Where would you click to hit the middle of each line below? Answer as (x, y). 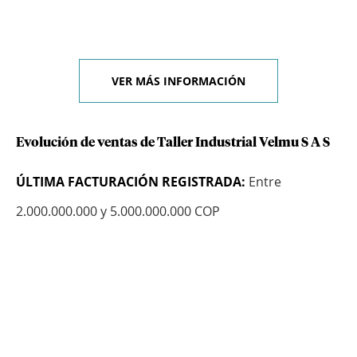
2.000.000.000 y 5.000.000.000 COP (118, 212)
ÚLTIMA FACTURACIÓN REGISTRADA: (131, 182)
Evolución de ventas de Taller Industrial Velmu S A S (173, 143)
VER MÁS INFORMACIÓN (178, 81)
